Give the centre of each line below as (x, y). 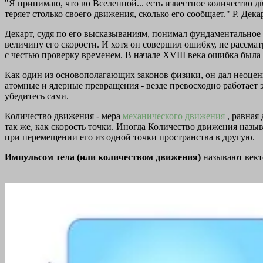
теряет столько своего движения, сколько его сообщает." (119, 14)
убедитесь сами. (37, 96)
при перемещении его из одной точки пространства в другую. (130, 137)
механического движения (175, 116)
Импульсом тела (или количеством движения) (104, 157)
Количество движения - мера (64, 116)
